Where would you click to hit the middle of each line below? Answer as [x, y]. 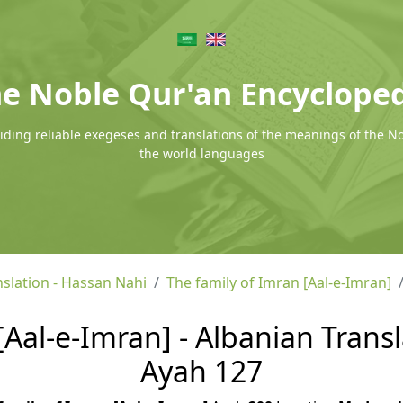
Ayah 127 [201, 371]
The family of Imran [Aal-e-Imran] [279, 282]
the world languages [201, 153]
